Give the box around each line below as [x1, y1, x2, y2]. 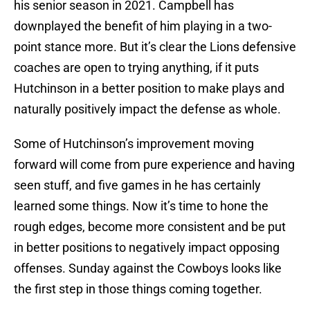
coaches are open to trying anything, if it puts [14, 60, 259, 75]
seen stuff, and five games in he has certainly [14, 178, 261, 193]
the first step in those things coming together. [14, 282, 262, 297]
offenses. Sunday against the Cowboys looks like [14, 261, 282, 276]
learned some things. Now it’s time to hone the [14, 199, 268, 214]
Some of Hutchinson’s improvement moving [14, 136, 254, 152]
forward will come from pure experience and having [14, 157, 295, 172]
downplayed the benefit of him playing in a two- [14, 19, 272, 34]
